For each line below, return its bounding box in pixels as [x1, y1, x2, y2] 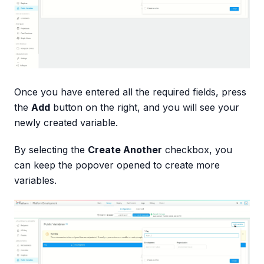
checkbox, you [162, 143, 232, 156]
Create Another [88, 143, 162, 156]
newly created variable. [14, 116, 118, 128]
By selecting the [14, 143, 88, 156]
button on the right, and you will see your [50, 101, 239, 113]
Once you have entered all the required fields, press [14, 85, 246, 98]
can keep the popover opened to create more [14, 159, 220, 171]
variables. [14, 174, 57, 186]
